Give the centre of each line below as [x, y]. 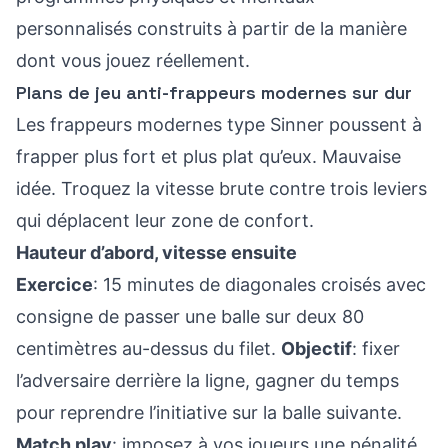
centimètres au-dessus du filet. [148, 348]
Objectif [316, 348]
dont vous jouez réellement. [133, 60]
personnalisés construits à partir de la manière [211, 28]
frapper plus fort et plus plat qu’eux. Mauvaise [208, 156]
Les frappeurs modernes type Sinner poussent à [219, 124]
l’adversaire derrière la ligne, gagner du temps [207, 380]
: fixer [376, 348]
